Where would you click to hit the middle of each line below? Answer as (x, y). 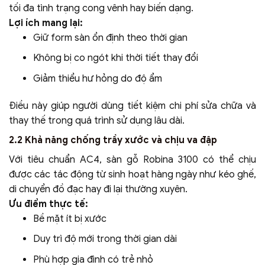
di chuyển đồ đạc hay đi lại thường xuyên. (98, 189)
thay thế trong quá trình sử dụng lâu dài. (97, 120)
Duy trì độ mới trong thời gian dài (105, 239)
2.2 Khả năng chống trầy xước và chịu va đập (113, 140)
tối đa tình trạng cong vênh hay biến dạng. (101, 8)
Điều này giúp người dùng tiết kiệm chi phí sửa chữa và (132, 106)
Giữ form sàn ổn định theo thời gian (110, 38)
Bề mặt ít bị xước (70, 219)
